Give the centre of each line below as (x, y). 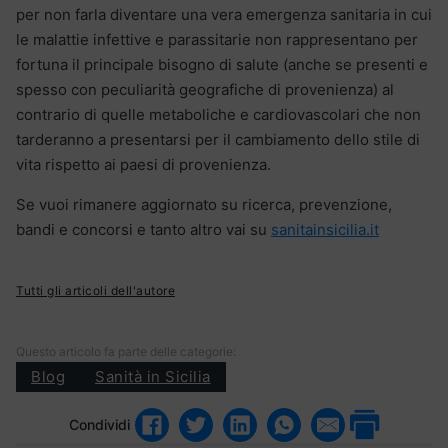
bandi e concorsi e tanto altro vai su (143, 229)
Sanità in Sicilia (153, 377)
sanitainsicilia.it (325, 229)
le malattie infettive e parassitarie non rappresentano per (217, 39)
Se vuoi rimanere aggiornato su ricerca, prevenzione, (204, 204)
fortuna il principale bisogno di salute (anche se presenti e (222, 64)
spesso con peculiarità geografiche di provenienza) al (205, 89)
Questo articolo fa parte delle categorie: (126, 351)
